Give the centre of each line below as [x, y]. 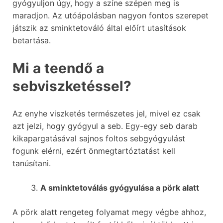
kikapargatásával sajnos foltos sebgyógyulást [99, 138]
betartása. [32, 40]
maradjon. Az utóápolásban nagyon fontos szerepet [111, 15]
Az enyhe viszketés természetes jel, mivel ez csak [107, 113]
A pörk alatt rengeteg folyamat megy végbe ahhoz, [109, 212]
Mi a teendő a [58, 68]
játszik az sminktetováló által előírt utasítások [99, 28]
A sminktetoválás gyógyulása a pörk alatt [120, 187]
